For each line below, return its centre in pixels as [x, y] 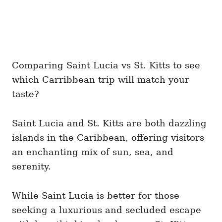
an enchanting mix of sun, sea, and [93, 152]
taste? [26, 94]
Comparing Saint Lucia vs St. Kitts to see [106, 65]
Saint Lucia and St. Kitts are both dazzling [109, 123]
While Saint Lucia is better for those [96, 195]
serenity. [31, 166]
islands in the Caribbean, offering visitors [108, 138]
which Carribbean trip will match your [101, 80]
